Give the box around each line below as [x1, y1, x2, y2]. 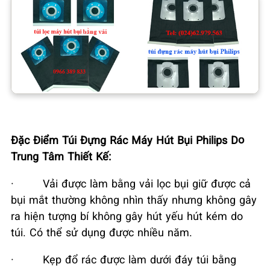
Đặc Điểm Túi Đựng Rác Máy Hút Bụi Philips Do [11, 132, 244, 147]
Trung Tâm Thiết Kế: [11, 148, 111, 163]
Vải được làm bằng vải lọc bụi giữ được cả [43, 175, 251, 190]
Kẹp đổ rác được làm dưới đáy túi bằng [43, 251, 236, 266]
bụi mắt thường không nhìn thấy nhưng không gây [11, 192, 257, 207]
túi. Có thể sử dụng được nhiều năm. [11, 224, 192, 239]
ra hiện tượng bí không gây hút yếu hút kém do [11, 208, 243, 223]
